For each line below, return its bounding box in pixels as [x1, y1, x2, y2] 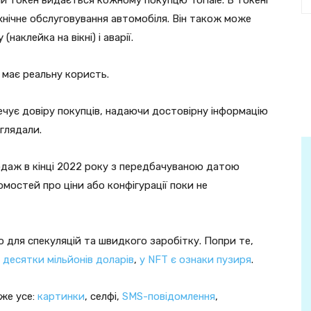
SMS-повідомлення [122, 289, 215, 303]
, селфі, [85, 289, 122, 303]
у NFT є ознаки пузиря [140, 253, 251, 266]
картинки [37, 289, 85, 303]
